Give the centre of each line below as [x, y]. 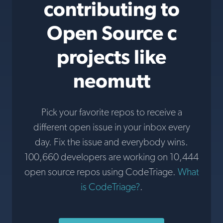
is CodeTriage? [110, 187]
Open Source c [111, 33]
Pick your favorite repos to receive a [111, 112]
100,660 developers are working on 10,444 [111, 157]
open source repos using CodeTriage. [101, 172]
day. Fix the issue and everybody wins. [111, 142]
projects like [111, 56]
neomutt [111, 80]
